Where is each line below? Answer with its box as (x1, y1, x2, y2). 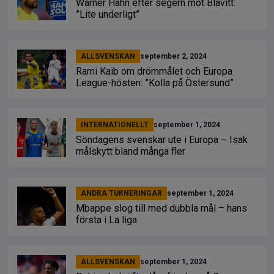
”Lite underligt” (76, 9, 139, 20)
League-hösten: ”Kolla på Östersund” (76, 77, 234, 89)
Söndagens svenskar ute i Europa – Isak (76, 134, 248, 146)
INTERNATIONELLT (81, 120, 149, 129)
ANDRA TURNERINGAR (81, 189, 162, 198)
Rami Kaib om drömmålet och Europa (76, 65, 232, 77)
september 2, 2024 (140, 52, 207, 61)
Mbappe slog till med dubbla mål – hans (76, 202, 247, 214)
